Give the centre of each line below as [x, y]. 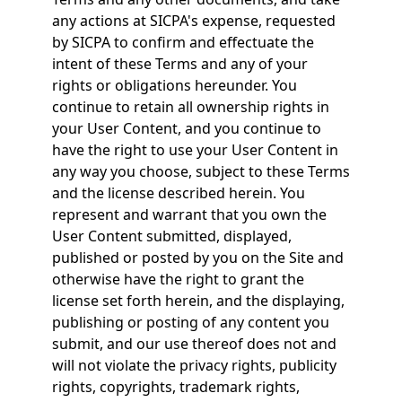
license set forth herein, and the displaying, [198, 301]
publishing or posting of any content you [190, 322]
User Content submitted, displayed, [171, 236]
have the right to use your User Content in [195, 150]
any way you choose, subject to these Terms [201, 171]
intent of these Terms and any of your [179, 64]
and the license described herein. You [178, 193]
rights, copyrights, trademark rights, [175, 387]
